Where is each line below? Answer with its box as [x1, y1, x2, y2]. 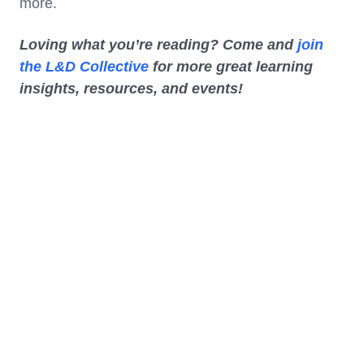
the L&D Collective [19, 58, 149, 76]
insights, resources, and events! [19, 80, 243, 97]
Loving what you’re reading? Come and [19, 37, 297, 54]
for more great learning [149, 58, 313, 76]
